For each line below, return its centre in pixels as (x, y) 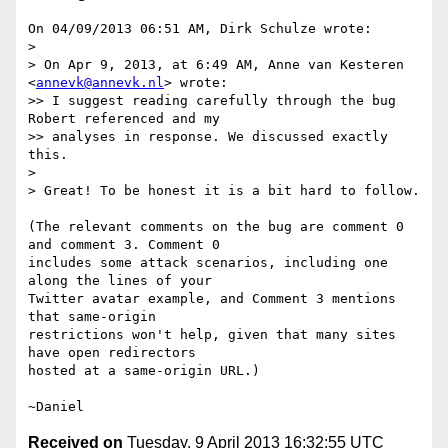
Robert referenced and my (124, 119)
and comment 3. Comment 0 (124, 245)
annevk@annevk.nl (100, 83)
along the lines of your (120, 281)
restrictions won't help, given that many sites (212, 335)
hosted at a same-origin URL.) (144, 371)
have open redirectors (112, 353)
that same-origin (92, 317)
